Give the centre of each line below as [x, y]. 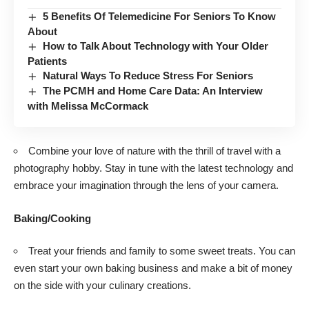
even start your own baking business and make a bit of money [153, 268]
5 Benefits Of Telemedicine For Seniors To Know [160, 16]
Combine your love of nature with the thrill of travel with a [154, 151]
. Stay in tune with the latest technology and [196, 168]
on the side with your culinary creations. [102, 286]
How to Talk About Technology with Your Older [156, 46]
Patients [47, 61]
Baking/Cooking [52, 218]
